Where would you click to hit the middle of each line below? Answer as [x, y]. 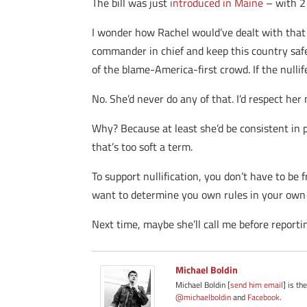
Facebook [264, 297]
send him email [257, 285]
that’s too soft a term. [143, 147]
